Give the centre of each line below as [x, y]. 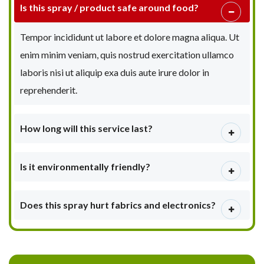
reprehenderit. [49, 90]
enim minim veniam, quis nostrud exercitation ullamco [127, 54]
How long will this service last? [86, 128]
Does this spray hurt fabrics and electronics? [118, 204]
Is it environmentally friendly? [85, 166]
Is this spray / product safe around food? [109, 7]
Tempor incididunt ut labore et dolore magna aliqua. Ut [130, 37]
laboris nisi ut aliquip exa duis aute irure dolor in [115, 72]
